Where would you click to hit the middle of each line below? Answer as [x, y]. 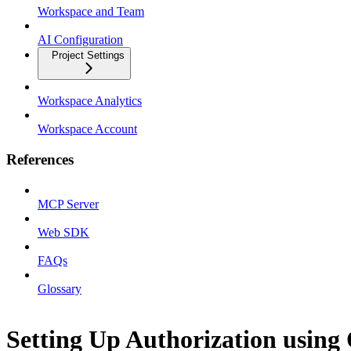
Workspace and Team [91, 12]
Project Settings [88, 56]
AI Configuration [80, 40]
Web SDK [63, 232]
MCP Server [68, 204]
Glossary [60, 288]
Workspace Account [87, 129]
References [40, 160]
